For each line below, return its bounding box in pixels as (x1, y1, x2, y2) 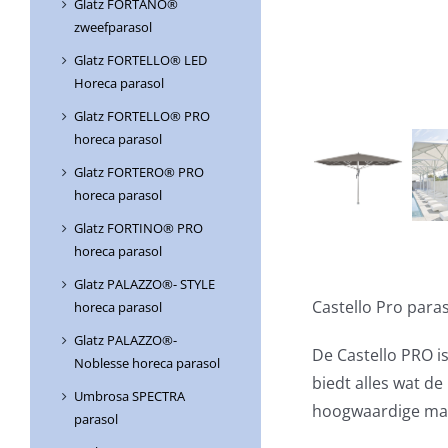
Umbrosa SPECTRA (74, 387, 185, 406)
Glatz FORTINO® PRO (74, 219, 203, 238)
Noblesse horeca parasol (74, 354, 220, 373)
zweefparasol (74, 18, 152, 37)
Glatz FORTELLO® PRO (74, 107, 210, 126)
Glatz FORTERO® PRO (74, 163, 204, 182)
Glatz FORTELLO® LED (74, 51, 207, 70)
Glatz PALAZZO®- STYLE (74, 275, 215, 294)
